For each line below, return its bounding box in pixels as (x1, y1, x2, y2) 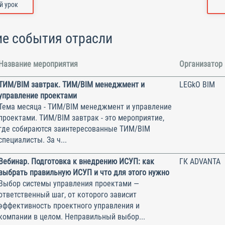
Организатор (179, 59, 222, 69)
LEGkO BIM (179, 79, 215, 89)
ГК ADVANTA (179, 156, 220, 166)
